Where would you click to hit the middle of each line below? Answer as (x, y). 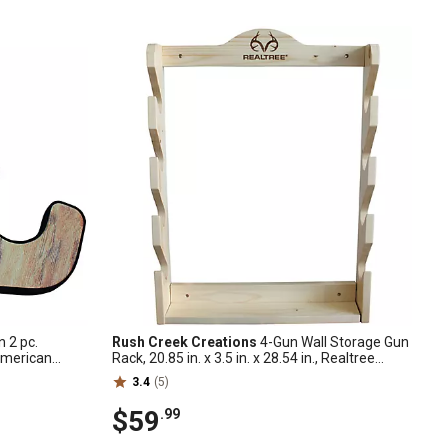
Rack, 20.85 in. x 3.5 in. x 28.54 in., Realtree (243, 358)
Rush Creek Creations (184, 342)
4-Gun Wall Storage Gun (333, 342)
